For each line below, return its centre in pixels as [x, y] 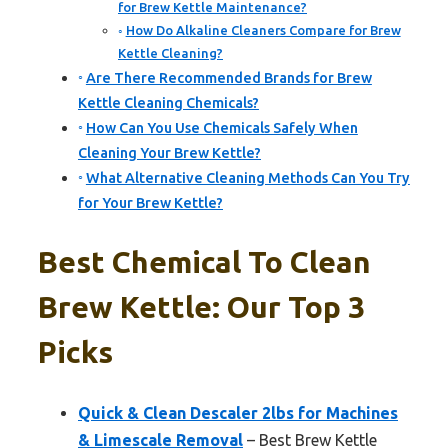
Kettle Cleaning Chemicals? [168, 103]
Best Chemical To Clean [204, 262]
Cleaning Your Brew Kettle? [169, 153]
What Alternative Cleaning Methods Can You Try [247, 178]
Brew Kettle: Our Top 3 [201, 307]
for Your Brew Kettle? [150, 203]
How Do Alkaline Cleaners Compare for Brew [263, 30]
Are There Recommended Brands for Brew [228, 78]
